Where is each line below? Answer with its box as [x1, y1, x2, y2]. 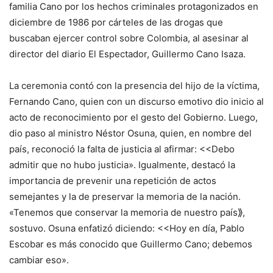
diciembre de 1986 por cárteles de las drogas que [9, 16, 223, 28]
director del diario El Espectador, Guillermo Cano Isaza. [9, 48, 246, 60]
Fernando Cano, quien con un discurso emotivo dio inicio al [9, 96, 264, 107]
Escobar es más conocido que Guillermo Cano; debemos [9, 238, 252, 250]
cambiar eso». [9, 254, 69, 266]
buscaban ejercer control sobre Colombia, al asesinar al [9, 32, 249, 44]
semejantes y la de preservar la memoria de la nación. [9, 191, 241, 202]
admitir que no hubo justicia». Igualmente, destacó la [9, 159, 235, 171]
